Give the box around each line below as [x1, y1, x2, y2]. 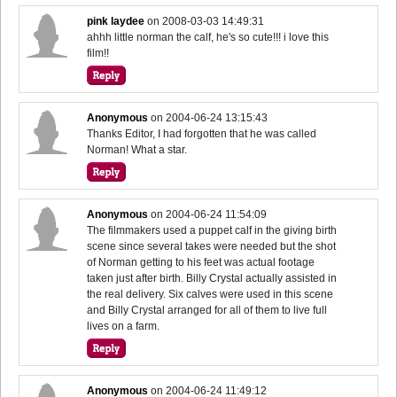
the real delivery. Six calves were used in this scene [87, 287, 334, 300]
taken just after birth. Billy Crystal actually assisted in [87, 271, 338, 284]
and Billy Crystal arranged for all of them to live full [87, 303, 328, 316]
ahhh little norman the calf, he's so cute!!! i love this [87, 30, 330, 43]
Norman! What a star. [87, 143, 188, 156]
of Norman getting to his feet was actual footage [87, 255, 315, 269]
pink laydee [87, 14, 145, 27]
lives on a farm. [87, 319, 160, 332]
